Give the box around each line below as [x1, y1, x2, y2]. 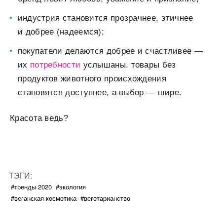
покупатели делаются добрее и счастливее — [17, 46, 203, 56]
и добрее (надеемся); [18, 27, 105, 37]
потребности [30, 60, 81, 70]
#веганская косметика [11, 193, 76, 203]
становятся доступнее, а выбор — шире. [18, 88, 182, 98]
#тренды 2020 [11, 182, 52, 192]
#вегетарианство [80, 193, 130, 203]
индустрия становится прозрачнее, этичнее [17, 13, 193, 23]
